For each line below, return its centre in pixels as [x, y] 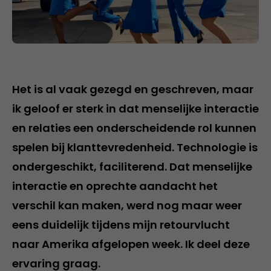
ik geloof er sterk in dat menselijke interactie [135, 109]
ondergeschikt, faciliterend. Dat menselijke [132, 167]
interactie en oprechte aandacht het [115, 186]
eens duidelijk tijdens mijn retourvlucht [121, 225]
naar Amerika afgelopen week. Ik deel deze [131, 244]
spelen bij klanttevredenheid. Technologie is [135, 147]
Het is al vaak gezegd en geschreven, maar [133, 89]
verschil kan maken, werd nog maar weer [127, 205]
